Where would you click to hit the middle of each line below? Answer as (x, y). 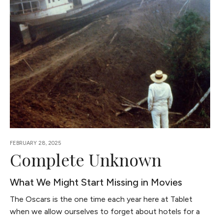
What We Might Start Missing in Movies (96, 182)
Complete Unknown (86, 160)
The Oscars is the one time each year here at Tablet (101, 199)
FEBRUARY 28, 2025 (36, 143)
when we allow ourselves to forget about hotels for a (105, 212)
